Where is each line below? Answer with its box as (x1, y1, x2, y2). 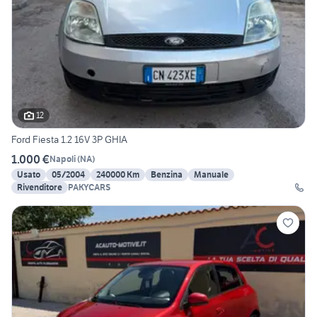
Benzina (151, 168, 183, 180)
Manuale (194, 168, 229, 180)
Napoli (50, 154, 76, 165)
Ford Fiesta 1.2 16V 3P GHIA (11, 132, 127, 146)
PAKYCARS (68, 181, 110, 192)
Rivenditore (17, 181, 62, 192)
